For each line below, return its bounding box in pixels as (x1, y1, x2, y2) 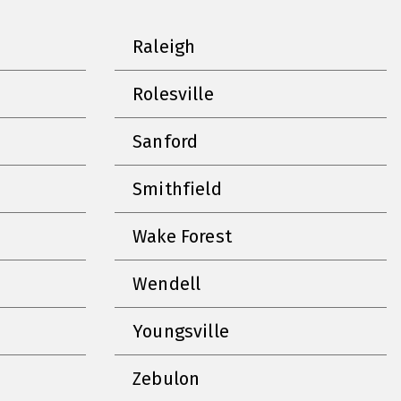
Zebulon (132, 367, 200, 389)
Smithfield (132, 177, 222, 200)
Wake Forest (132, 225, 232, 247)
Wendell (132, 272, 201, 294)
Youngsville (132, 320, 229, 342)
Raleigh (132, 35, 196, 57)
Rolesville (132, 82, 214, 105)
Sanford (132, 130, 199, 152)
